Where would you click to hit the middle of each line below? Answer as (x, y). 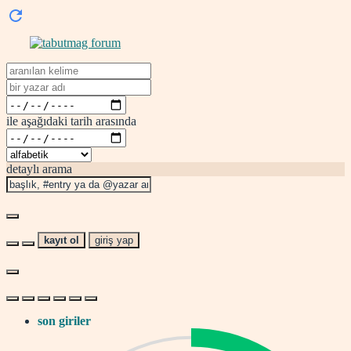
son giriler (64, 321)
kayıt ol (62, 240)
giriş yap (114, 240)
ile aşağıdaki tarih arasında (71, 121)
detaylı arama (39, 169)
